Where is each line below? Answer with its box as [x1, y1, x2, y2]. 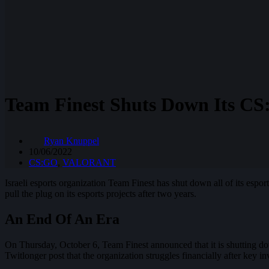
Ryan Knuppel [44, 135, 99, 146]
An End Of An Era [5, 211, 119, 227]
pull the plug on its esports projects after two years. [5, 188, 196, 199]
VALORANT [62, 157, 116, 168]
